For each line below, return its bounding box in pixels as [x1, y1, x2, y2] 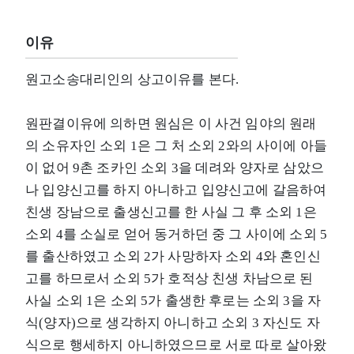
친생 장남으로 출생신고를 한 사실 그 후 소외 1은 [25, 204, 317, 220]
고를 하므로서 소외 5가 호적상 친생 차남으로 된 [25, 270, 314, 286]
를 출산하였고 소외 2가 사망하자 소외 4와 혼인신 [25, 248, 321, 264]
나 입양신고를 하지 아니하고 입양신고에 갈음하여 [25, 182, 327, 198]
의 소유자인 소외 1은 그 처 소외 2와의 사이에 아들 [25, 137, 328, 153]
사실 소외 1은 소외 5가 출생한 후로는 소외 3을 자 [25, 292, 322, 308]
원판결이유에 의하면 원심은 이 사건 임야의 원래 [25, 115, 317, 131]
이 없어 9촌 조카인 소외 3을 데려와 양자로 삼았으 [25, 160, 324, 175]
